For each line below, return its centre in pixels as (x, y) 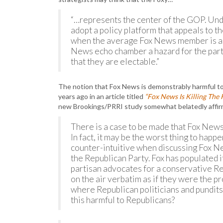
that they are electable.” (115, 62)
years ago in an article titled (102, 97)
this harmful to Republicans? (123, 200)
